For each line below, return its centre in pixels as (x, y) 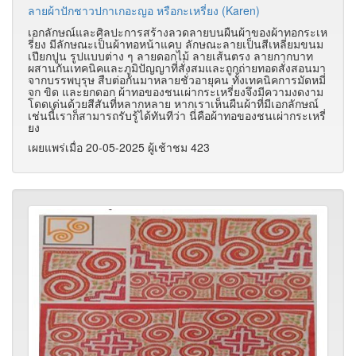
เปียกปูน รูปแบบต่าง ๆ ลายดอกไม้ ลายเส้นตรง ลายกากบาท (170, 56)
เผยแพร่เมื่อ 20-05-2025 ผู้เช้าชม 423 (119, 147)
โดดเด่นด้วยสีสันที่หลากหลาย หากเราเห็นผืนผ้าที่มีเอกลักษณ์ (173, 104)
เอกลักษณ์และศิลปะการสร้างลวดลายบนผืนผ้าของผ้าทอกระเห (178, 32)
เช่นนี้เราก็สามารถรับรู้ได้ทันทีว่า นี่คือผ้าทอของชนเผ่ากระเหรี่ (177, 116)
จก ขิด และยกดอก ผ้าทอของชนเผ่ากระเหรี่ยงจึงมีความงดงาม (176, 92)
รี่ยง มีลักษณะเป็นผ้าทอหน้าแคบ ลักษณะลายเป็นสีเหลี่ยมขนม (176, 44)
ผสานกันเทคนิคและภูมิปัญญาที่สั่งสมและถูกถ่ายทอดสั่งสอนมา (177, 68)
